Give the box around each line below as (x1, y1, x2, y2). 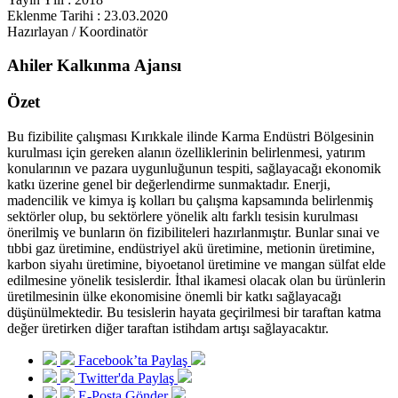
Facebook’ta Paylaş (78, 352, 187, 368)
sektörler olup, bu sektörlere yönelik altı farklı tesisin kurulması (7, 208, 358, 224)
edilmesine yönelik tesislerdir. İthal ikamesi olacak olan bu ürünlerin (7, 272, 386, 288)
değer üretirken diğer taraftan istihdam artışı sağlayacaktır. (7, 320, 329, 336)
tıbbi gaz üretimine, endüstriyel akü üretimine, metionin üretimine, (7, 240, 375, 256)
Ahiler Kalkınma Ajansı (7, 56, 181, 76)
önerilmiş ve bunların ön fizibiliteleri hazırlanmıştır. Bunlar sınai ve (7, 224, 379, 240)
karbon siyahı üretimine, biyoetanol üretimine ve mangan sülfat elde (7, 256, 386, 272)
